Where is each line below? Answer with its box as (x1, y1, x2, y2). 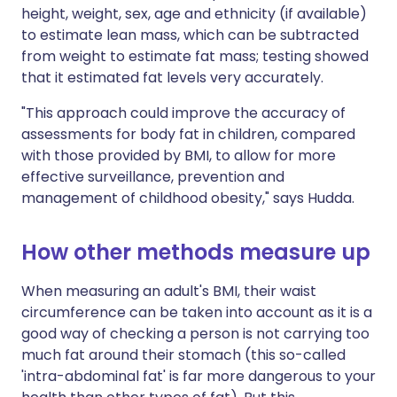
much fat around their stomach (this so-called (21, 345, 346, 366)
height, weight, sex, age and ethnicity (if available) (21, 4, 367, 25)
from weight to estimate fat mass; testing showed (21, 46, 369, 67)
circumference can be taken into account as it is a (21, 302, 372, 323)
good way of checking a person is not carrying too (21, 323, 370, 345)
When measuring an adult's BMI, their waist (21, 281, 316, 302)
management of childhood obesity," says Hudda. (21, 188, 354, 209)
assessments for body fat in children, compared (21, 124, 355, 145)
